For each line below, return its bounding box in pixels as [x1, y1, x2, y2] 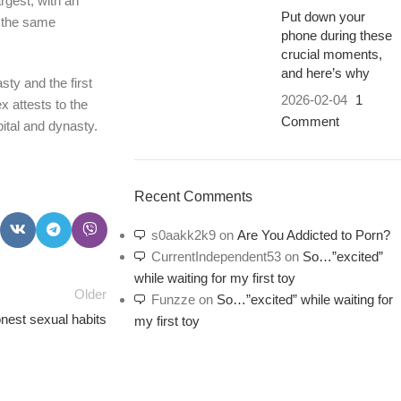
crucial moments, [280, 47, 382, 62]
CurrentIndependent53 [150, 249, 281, 264]
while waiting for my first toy [133, 270, 295, 286]
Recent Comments [133, 189, 252, 204]
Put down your [280, 9, 365, 24]
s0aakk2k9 [150, 227, 216, 243]
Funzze [150, 292, 195, 307]
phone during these [280, 28, 392, 43]
